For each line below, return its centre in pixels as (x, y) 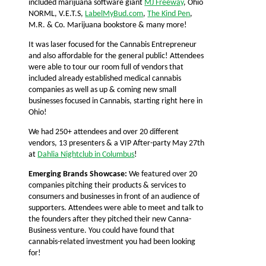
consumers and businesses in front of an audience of (114, 197)
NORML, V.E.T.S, (57, 14)
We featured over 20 (162, 175)
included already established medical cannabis (105, 79)
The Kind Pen (169, 14)
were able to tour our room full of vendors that (106, 68)
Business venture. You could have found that (102, 231)
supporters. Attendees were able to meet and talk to (116, 208)
